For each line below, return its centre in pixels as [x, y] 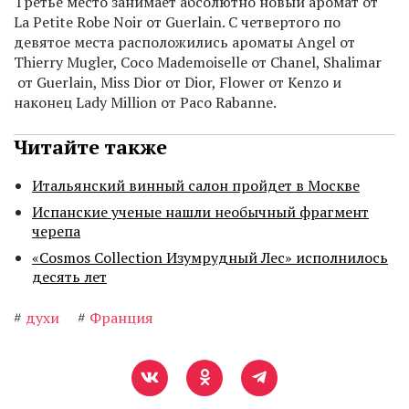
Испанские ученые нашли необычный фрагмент [200, 212]
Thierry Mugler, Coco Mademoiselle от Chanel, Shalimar [198, 63]
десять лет [69, 277]
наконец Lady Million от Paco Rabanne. [145, 103]
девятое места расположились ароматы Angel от [184, 42]
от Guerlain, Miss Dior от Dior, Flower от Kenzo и [178, 83]
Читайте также [90, 147]
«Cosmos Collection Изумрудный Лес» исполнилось [210, 258]
